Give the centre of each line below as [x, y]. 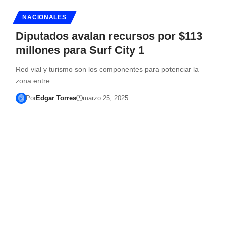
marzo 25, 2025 [106, 98]
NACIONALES [44, 17]
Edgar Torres [56, 98]
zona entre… [36, 80]
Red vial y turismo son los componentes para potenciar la [107, 69]
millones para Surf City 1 [80, 50]
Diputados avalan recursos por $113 [109, 36]
